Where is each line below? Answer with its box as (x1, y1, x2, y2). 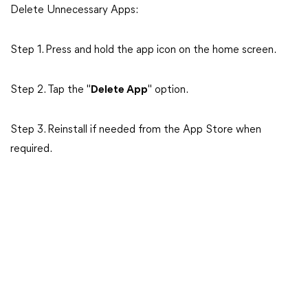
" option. (148, 85, 188, 96)
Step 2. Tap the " (10, 85, 91, 96)
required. (10, 144, 52, 155)
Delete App (91, 85, 148, 96)
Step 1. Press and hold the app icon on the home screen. (10, 45, 276, 56)
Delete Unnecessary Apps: (10, 5, 138, 16)
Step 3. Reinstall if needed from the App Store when (10, 124, 261, 135)
